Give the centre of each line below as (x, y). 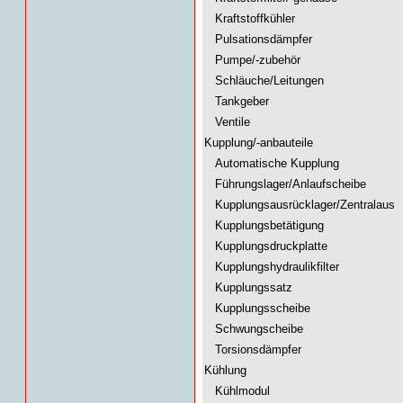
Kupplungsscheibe (257, 308)
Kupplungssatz (248, 287)
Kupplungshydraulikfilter (272, 267)
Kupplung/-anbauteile (259, 143)
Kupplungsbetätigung (264, 225)
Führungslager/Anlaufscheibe (285, 184)
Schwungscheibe (254, 329)
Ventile (227, 122)
